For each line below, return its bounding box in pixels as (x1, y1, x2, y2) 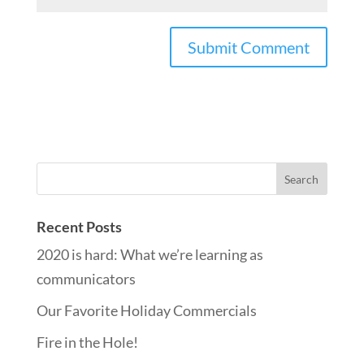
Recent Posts (36, 218, 122, 236)
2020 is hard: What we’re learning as (36, 245, 263, 263)
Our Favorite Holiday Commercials (36, 301, 257, 319)
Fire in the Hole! (36, 333, 138, 351)
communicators (36, 270, 136, 288)
